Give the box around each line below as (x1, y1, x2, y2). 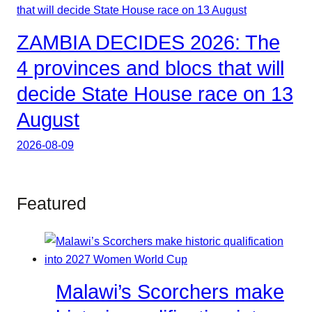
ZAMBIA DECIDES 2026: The (17, 31, 280, 54)
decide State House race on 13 (17, 82, 293, 105)
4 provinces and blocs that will (17, 56, 284, 79)
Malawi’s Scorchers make (56, 280, 284, 303)
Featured (17, 194, 86, 214)
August (17, 108, 79, 131)
